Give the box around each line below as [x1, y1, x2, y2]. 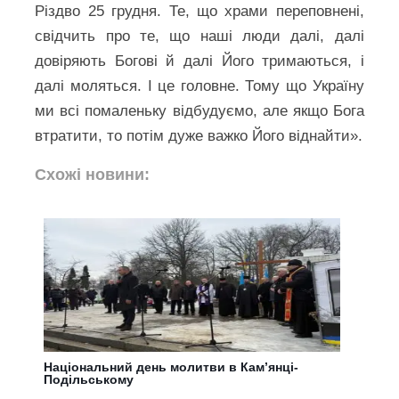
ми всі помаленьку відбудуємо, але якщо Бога [35, 102, 364, 119]
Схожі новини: [35, 166, 151, 183]
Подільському [44, 372, 134, 387]
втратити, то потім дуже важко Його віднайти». [35, 127, 363, 144]
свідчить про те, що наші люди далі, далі [35, 28, 364, 45]
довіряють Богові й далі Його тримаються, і [35, 53, 364, 69]
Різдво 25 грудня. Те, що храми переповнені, [35, 3, 364, 20]
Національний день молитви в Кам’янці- [44, 360, 299, 374]
